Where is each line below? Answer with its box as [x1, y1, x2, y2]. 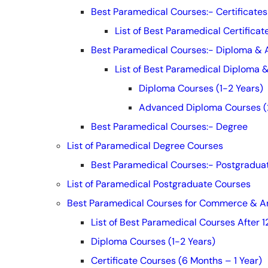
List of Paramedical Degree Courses [67, 139, 223, 153]
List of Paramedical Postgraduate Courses [67, 178, 251, 191]
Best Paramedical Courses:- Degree [91, 120, 248, 133]
